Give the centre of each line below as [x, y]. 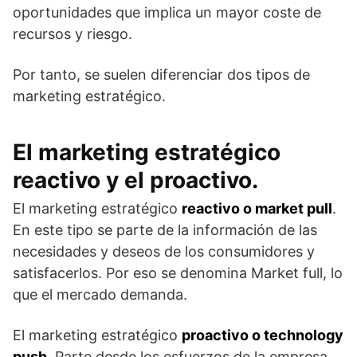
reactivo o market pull [257, 209]
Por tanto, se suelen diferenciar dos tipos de [161, 75]
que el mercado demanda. [102, 295]
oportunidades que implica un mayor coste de [167, 13]
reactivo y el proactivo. [138, 180]
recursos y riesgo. [75, 34]
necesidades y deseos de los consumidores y [164, 252]
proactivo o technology [263, 335]
